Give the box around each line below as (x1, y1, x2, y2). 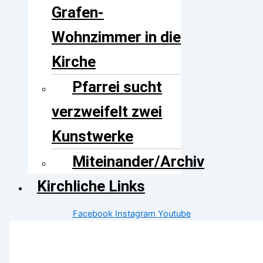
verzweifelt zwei (52, 102, 162, 120)
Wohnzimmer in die (52, 28, 181, 46)
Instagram (114, 208, 156, 220)
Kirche (52, 52, 96, 70)
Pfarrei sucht (72, 77, 162, 96)
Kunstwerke (52, 127, 133, 145)
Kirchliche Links (37, 177, 145, 195)
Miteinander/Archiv (72, 152, 204, 170)
